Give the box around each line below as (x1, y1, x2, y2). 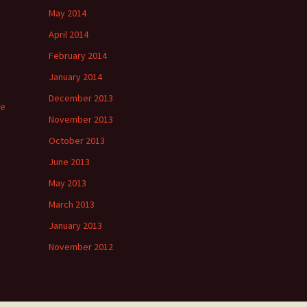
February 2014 (49, 49, 107, 62)
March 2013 (49, 198, 95, 210)
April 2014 (49, 28, 88, 40)
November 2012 (49, 241, 113, 253)
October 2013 (49, 134, 105, 147)
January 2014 (49, 71, 102, 83)
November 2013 (49, 113, 113, 125)
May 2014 (49, 7, 86, 19)
